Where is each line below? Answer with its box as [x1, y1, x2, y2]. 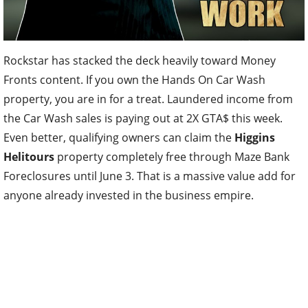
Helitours [3, 149, 54, 164]
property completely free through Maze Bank [54, 149, 289, 164]
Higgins [234, 130, 275, 145]
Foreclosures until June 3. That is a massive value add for [3, 168, 296, 184]
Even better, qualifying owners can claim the [3, 130, 234, 145]
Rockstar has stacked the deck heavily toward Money [3, 53, 276, 68]
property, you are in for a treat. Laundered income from [3, 91, 293, 107]
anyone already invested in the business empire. [3, 188, 254, 203]
